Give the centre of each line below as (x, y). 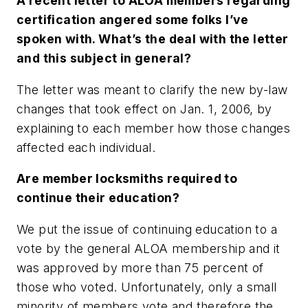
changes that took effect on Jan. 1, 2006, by (144, 109)
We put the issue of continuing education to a (147, 229)
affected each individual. (86, 147)
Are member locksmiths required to (127, 179)
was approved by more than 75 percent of (140, 268)
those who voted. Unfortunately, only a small (147, 287)
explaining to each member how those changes (154, 128)
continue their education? (98, 198)
